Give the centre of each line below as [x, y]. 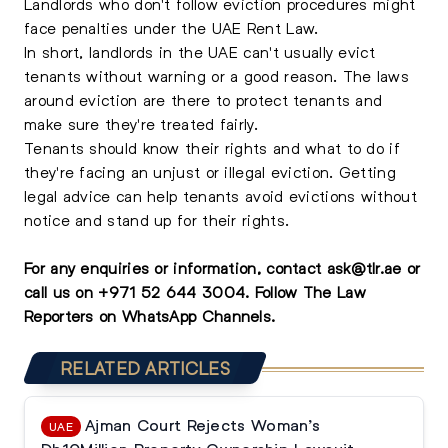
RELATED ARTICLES [145, 368]
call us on [61, 291]
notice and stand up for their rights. [157, 219]
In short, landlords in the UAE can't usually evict [199, 51]
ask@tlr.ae [364, 267]
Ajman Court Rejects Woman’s [202, 425]
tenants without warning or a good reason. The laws [216, 75]
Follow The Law [310, 291]
